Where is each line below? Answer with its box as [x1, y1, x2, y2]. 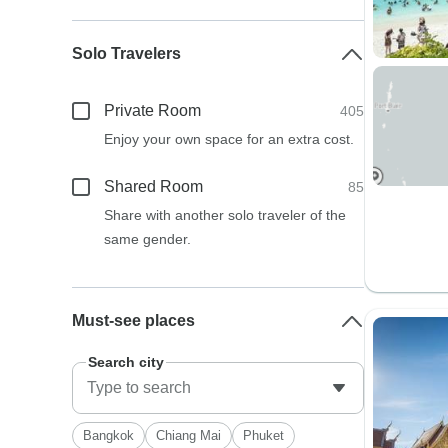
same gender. [104, 231, 192, 247]
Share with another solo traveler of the [104, 207, 347, 223]
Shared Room [104, 178, 204, 195]
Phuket [243, 428, 285, 443]
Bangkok [83, 428, 135, 443]
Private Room [104, 102, 202, 119]
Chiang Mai [156, 428, 222, 443]
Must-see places [72, 312, 196, 329]
